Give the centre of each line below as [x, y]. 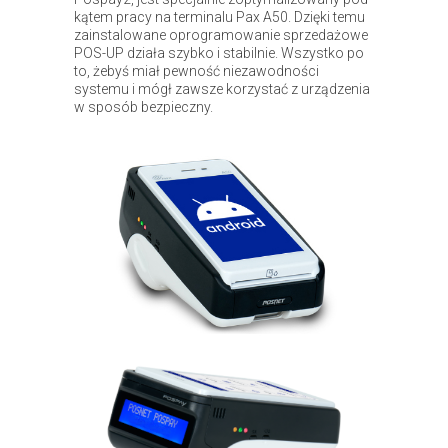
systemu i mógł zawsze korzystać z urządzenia [222, 88]
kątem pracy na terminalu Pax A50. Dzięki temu [219, 16]
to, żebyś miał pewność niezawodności [196, 70]
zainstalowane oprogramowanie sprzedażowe [221, 34]
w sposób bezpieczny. [143, 106]
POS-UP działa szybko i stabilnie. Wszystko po [219, 52]
